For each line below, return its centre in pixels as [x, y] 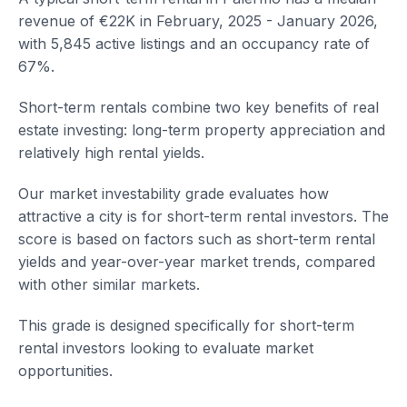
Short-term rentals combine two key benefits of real [199, 107]
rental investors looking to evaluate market [166, 348]
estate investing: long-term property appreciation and [202, 130]
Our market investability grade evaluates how [174, 194]
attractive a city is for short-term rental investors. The [203, 216]
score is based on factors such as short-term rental [197, 239]
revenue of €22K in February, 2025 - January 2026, [198, 21]
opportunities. [65, 371]
